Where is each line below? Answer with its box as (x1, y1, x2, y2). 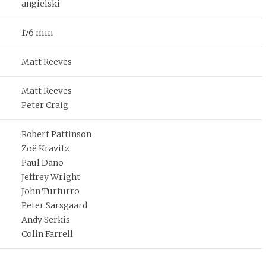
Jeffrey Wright (21, 171, 80, 182)
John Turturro (21, 185, 80, 197)
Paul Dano (21, 157, 64, 168)
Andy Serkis (21, 214, 70, 225)
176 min (21, 27, 53, 38)
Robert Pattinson (21, 128, 91, 140)
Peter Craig (21, 99, 68, 110)
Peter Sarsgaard (21, 199, 87, 211)
